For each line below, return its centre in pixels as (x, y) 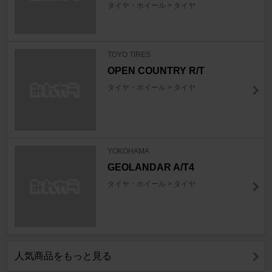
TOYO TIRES (129, 55)
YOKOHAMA (128, 151)
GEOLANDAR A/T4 (151, 168)
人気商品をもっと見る (63, 256)
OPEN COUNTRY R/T (156, 71)
